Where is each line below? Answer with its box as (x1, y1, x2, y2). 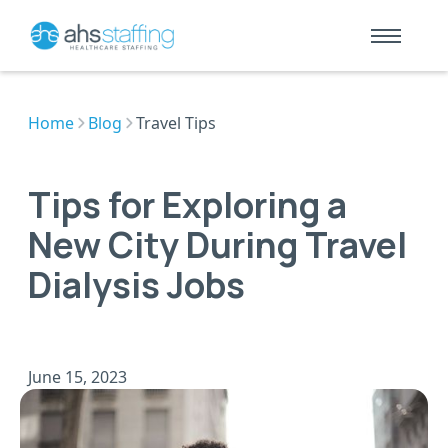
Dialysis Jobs (28, 260, 245, 310)
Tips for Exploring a (28, 180, 347, 230)
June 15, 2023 (28, 366, 127, 389)
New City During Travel (28, 220, 407, 270)
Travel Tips (136, 112, 216, 135)
